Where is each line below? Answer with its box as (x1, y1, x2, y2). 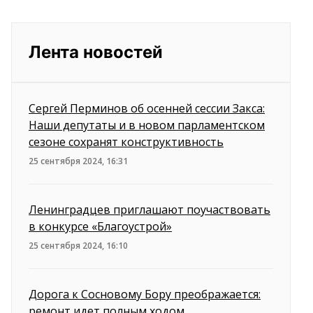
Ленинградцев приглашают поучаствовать (29, 201, 270, 217)
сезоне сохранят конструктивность (29, 133, 224, 150)
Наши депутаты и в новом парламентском (29, 117, 265, 133)
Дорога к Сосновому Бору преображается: (29, 286, 261, 302)
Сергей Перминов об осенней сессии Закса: (29, 100, 265, 116)
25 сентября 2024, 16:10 (29, 239, 128, 252)
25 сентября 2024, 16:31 (29, 154, 128, 167)
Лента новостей (29, 41, 163, 62)
